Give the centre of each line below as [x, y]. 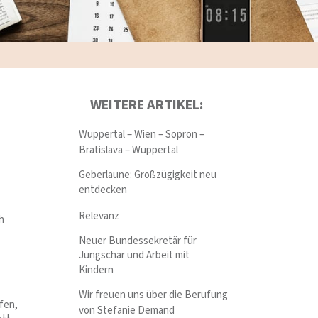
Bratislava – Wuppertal [129, 150]
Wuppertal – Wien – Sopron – [142, 135]
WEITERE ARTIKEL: [146, 105]
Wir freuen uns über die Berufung [154, 295]
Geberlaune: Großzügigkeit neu [148, 175]
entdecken [103, 190]
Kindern [97, 270]
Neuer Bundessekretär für [138, 241]
